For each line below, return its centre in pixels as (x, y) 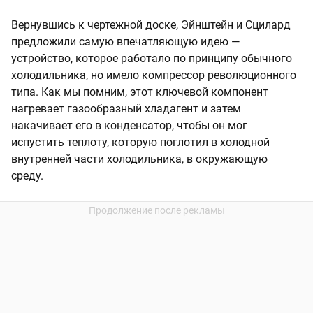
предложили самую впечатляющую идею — (126, 41)
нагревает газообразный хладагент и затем (126, 108)
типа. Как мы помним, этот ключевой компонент (140, 92)
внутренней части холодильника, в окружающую (139, 159)
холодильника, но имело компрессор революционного (154, 75)
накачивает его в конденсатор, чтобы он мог (129, 125)
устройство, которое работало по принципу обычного (152, 58)
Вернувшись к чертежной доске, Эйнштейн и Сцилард (151, 24)
